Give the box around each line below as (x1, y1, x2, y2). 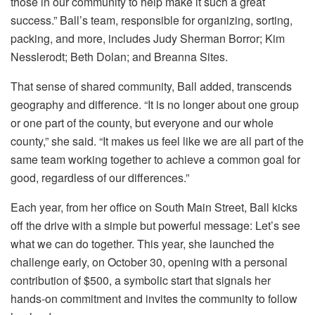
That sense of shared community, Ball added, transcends (11, 78, 292, 95)
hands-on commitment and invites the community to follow (11, 290, 297, 307)
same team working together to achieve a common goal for (11, 151, 300, 168)
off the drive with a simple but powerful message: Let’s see (11, 217, 300, 234)
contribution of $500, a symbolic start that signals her (11, 272, 271, 289)
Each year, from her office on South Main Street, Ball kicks (11, 199, 297, 216)
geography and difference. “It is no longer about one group (11, 96, 299, 113)
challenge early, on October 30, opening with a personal (11, 254, 288, 271)
